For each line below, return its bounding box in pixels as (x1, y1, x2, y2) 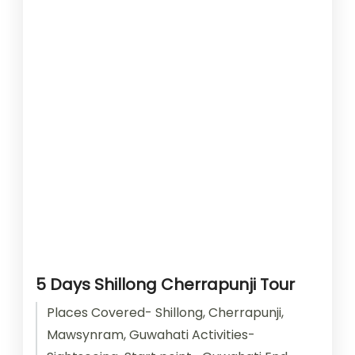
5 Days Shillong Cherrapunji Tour (36, 273, 295, 296)
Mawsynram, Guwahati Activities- (47, 325, 255, 344)
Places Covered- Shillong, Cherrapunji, (47, 303, 284, 322)
